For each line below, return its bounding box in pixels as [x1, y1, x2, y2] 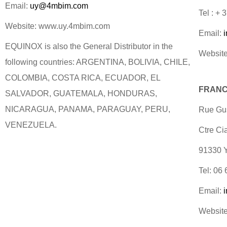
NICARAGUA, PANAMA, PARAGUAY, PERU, [5, 105, 170, 113]
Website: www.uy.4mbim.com [5, 22, 110, 30]
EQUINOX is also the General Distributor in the [5, 42, 173, 51]
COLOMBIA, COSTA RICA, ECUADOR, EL [5, 73, 160, 82]
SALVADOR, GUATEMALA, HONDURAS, [5, 89, 157, 98]
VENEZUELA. [5, 121, 57, 129]
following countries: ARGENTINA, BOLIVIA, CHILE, [5, 58, 190, 66]
